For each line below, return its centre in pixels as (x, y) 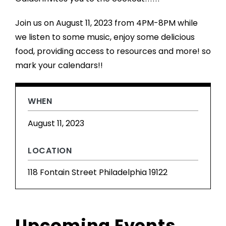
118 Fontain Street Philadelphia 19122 (98, 173)
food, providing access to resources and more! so (113, 51)
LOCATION (50, 150)
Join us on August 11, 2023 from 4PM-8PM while (106, 23)
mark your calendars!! (59, 65)
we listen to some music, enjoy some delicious (105, 37)
